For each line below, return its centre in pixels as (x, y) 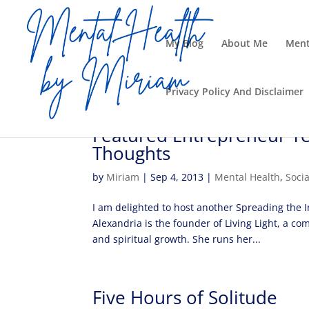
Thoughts (132, 153)
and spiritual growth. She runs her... (177, 239)
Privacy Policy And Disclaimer (235, 91)
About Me (245, 43)
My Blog (185, 43)
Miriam (123, 177)
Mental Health (248, 177)
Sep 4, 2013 (177, 177)
